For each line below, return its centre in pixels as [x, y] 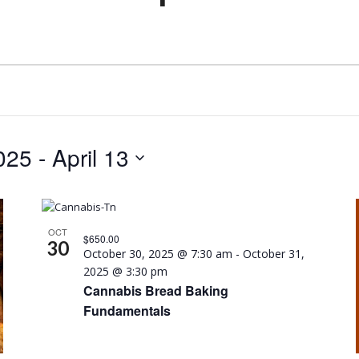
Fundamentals [127, 311]
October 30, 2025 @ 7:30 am [158, 254]
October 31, [274, 254]
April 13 [91, 157]
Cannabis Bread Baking [156, 290]
